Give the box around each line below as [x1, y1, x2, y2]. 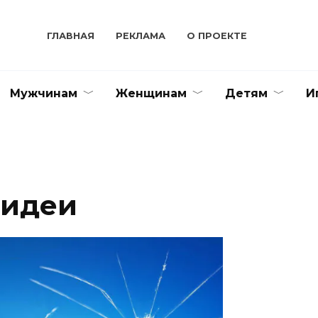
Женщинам [116, 87, 187, 100]
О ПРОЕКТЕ [187, 30, 248, 41]
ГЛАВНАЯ [47, 30, 95, 41]
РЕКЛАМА [116, 30, 166, 41]
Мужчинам [10, 87, 77, 100]
